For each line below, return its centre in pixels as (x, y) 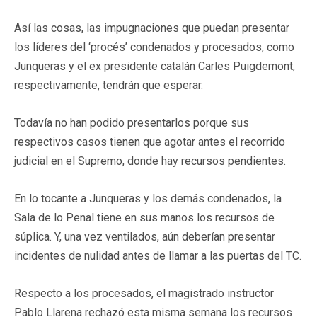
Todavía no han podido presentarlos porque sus (132, 122)
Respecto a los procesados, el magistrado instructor (144, 293)
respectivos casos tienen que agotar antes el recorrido (150, 142)
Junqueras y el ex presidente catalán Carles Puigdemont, (155, 66)
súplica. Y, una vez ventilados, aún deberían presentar (145, 236)
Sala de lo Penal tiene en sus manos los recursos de (144, 217)
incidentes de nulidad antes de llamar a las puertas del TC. (158, 255)
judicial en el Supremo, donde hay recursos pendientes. (150, 161)
